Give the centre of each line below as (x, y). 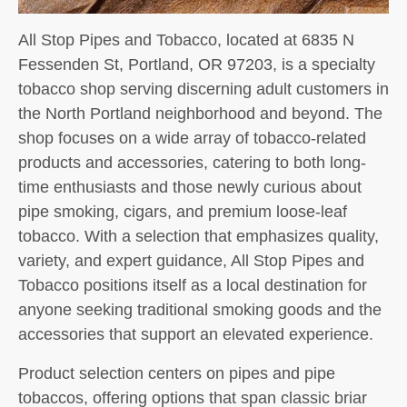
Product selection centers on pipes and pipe (177, 373)
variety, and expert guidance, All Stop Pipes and (191, 261)
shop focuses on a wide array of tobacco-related (192, 138)
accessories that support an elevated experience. (196, 334)
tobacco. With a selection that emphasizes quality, (199, 236)
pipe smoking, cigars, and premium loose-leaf (183, 212)
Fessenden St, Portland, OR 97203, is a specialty (197, 65)
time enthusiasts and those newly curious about (190, 187)
